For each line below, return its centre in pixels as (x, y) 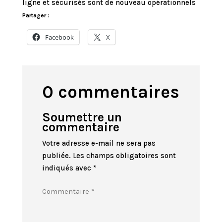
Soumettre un (82, 117)
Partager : (35, 15)
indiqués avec (67, 168)
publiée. (56, 156)
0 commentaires (111, 92)
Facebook (59, 37)
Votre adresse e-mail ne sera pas (99, 143)
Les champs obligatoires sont (124, 156)
